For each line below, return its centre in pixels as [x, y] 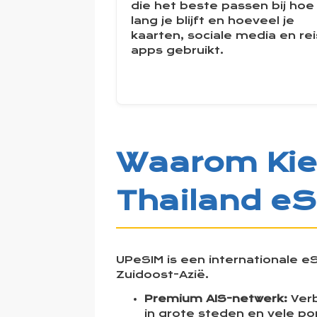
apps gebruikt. [178, 51]
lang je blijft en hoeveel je [213, 21]
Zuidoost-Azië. [163, 275]
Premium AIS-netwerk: [216, 299]
